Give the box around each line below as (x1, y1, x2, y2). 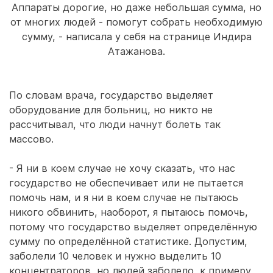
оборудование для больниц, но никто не (9, 104, 213, 116)
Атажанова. (108, 45, 165, 57)
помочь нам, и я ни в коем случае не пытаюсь (9, 191, 238, 204)
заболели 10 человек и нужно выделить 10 (9, 250, 221, 262)
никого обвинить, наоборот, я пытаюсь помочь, (9, 206, 248, 218)
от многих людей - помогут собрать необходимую (10, 16, 263, 28)
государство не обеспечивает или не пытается (9, 177, 243, 189)
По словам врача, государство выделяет (9, 89, 213, 101)
